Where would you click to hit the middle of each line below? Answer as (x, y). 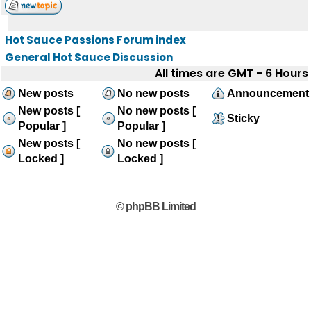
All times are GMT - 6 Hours (232, 73)
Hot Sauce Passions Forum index (95, 40)
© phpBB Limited (155, 207)
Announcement (268, 93)
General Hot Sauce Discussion (89, 57)
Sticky (243, 118)
